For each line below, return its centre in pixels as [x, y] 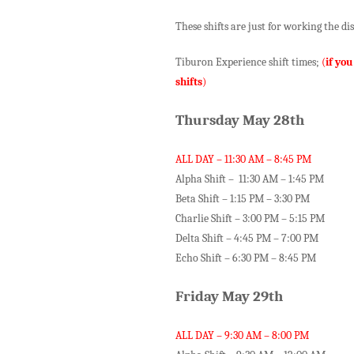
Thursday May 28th [241, 120]
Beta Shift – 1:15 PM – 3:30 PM [243, 199]
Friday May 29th [229, 296]
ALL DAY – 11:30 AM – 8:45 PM [243, 159]
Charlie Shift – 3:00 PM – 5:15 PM [250, 218]
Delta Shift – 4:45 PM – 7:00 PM [247, 238]
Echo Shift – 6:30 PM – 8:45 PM [246, 258]
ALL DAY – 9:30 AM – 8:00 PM [242, 335]
